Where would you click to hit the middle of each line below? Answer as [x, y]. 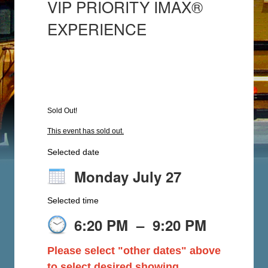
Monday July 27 [128, 176]
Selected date [73, 152]
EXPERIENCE [97, 28]
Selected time [73, 200]
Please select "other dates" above [134, 251]
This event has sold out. [86, 131]
